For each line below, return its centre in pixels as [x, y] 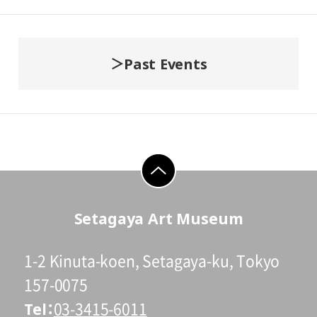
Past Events [166, 64]
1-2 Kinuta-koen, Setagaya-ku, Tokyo [152, 261]
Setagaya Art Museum [158, 219]
